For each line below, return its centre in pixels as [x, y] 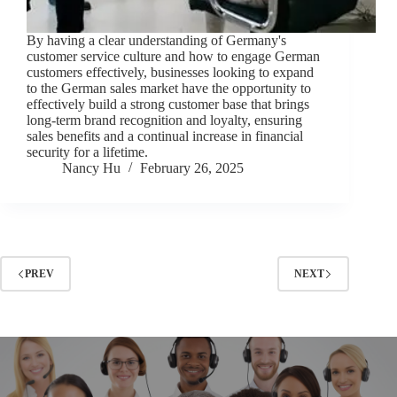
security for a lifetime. [87, 152]
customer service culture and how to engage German [173, 57]
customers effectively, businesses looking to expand [170, 73]
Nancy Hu [91, 168]
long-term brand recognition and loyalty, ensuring [164, 121]
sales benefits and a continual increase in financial [165, 136]
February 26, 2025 [192, 168]
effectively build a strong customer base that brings [168, 105]
